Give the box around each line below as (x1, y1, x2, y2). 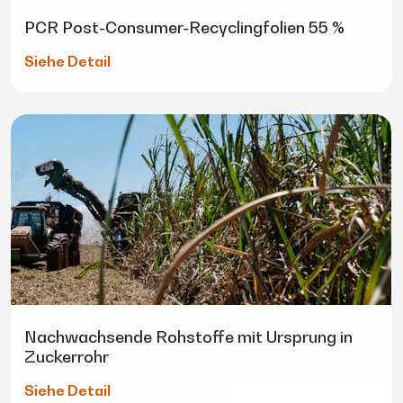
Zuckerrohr (24, 347, 109, 367)
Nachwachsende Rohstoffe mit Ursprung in (24, 327, 353, 347)
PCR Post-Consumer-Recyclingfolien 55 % (24, 18, 345, 38)
